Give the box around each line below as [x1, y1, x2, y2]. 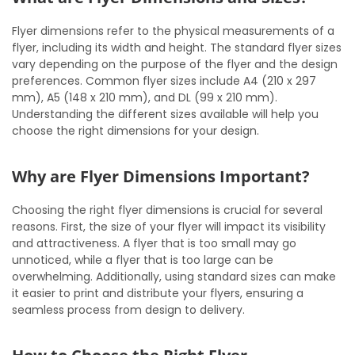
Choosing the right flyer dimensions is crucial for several [12, 202, 323, 218]
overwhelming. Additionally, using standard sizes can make [12, 269, 336, 284]
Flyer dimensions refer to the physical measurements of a [12, 23, 334, 39]
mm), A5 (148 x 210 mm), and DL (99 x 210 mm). [12, 90, 277, 105]
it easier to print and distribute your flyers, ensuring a [12, 285, 303, 301]
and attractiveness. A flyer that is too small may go [12, 235, 296, 251]
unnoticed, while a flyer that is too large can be [12, 252, 273, 268]
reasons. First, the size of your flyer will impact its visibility [12, 219, 326, 235]
